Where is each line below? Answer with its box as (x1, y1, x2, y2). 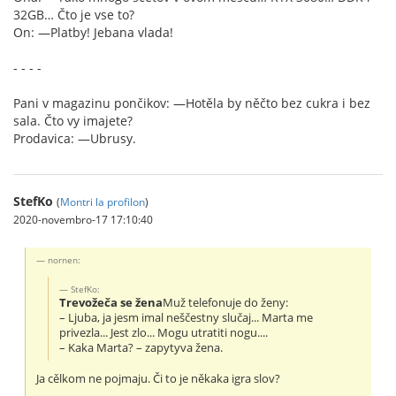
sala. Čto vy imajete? (13, 111, 133, 129)
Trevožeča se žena (59, 294, 164, 310)
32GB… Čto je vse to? (13, 5, 134, 23)
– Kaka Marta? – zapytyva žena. (59, 339, 224, 355)
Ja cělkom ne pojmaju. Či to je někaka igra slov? (36, 371, 281, 387)
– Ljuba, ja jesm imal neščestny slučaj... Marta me (59, 309, 314, 325)
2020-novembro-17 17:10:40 (13, 211, 153, 226)
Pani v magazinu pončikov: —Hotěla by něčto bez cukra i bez (13, 94, 370, 111)
